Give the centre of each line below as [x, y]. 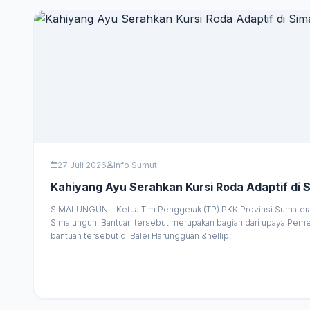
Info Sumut [135, 165]
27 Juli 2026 [82, 165]
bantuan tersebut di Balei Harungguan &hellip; [141, 235]
